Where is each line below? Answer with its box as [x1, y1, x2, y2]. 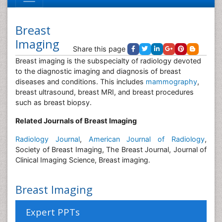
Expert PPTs [26, 206, 80, 218]
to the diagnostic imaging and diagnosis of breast [15, 67, 181, 75]
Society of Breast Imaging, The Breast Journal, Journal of [15, 145, 207, 154]
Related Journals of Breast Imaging [15, 116, 137, 125]
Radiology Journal [15, 135, 80, 143]
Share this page [72, 45, 125, 53]
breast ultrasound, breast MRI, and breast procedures [15, 88, 194, 96]
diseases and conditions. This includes [15, 77, 146, 86]
